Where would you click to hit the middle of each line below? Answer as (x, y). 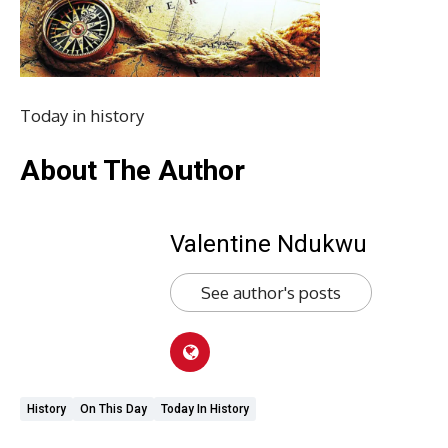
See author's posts (271, 292)
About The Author (132, 170)
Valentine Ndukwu (268, 244)
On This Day (113, 409)
